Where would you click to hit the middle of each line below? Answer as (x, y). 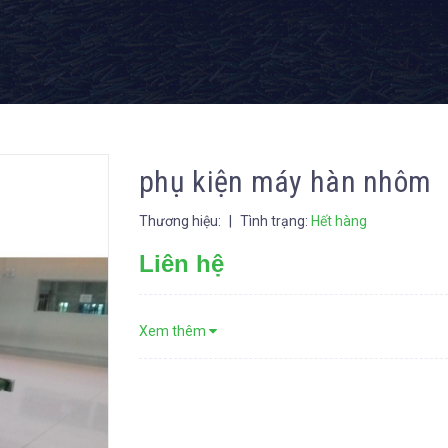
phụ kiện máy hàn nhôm (285, 182)
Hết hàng (339, 221)
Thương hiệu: (181, 221)
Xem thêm (172, 331)
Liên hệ (181, 264)
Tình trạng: (274, 221)
